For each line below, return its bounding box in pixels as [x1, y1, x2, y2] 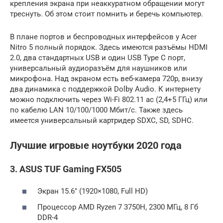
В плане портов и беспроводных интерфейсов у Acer [10, 32, 197, 41]
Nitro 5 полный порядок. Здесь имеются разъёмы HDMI [10, 42, 208, 52]
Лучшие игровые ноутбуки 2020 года [10, 139, 182, 151]
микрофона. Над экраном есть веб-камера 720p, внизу [10, 74, 203, 83]
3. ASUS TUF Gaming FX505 [10, 163, 121, 174]
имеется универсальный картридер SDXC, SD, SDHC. [10, 115, 194, 125]
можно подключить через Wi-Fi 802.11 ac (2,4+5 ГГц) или [10, 95, 208, 104]
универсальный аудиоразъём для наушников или [10, 63, 187, 73]
